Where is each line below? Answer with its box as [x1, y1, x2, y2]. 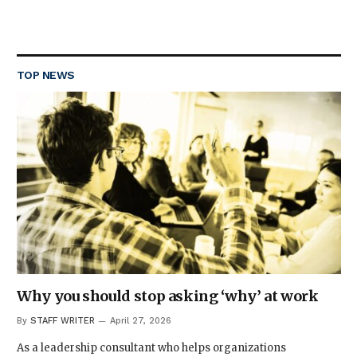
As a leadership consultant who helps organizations [17, 341, 286, 355]
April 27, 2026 [110, 316, 171, 326]
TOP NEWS [17, 69, 75, 82]
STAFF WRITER [30, 316, 95, 326]
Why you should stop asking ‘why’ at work [17, 287, 319, 305]
